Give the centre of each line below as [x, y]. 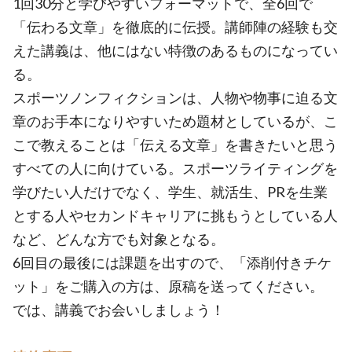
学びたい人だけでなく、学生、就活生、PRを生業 [170, 192]
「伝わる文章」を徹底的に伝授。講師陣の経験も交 [175, 27]
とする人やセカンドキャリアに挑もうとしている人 [175, 215]
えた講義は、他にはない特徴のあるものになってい [175, 50]
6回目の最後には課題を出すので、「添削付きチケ [172, 262]
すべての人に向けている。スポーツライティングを [175, 168]
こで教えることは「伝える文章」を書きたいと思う [175, 145]
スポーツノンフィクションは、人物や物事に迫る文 [175, 97]
